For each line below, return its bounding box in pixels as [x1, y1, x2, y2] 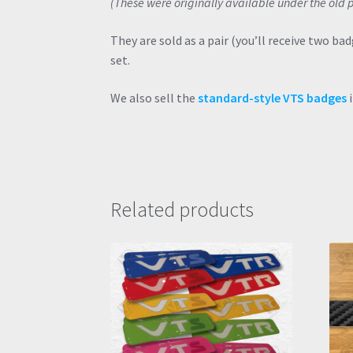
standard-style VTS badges [198, 89, 347, 106]
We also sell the [110, 89, 199, 106]
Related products [110, 197, 255, 223]
